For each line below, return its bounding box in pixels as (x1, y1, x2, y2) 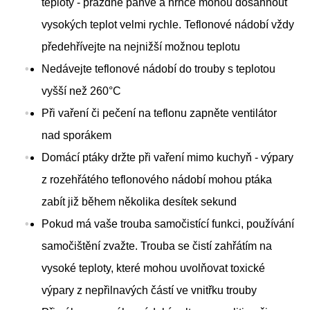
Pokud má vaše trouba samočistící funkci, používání (42, 218, 294, 230)
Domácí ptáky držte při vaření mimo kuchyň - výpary (42, 152, 293, 164)
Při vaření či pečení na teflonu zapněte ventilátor (42, 107, 277, 120)
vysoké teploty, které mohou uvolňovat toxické (42, 262, 265, 275)
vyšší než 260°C (42, 85, 121, 98)
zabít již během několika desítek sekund (42, 196, 237, 208)
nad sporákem (42, 129, 111, 142)
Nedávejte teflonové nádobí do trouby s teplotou (42, 63, 275, 75)
